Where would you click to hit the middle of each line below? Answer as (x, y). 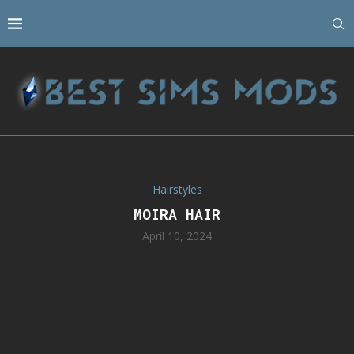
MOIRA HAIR (177, 215)
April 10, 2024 (177, 236)
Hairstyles (177, 190)
